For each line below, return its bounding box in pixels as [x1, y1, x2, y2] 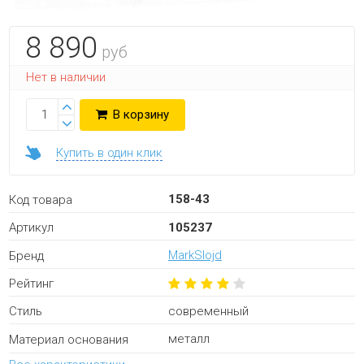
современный [167, 303, 249, 318]
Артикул [9, 220, 54, 236]
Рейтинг [9, 275, 54, 291]
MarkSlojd [167, 248, 222, 263]
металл [167, 331, 210, 347]
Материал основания [9, 331, 129, 347]
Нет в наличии [26, 70, 106, 84]
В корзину [110, 107, 170, 122]
